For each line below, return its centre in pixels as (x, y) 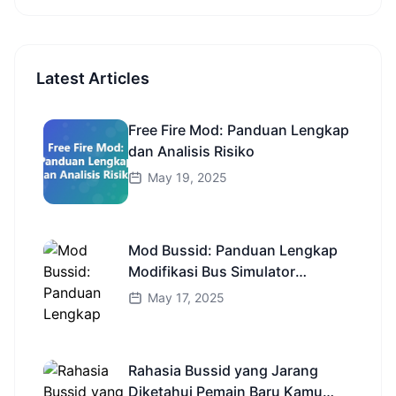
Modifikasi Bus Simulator (212, 271)
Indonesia (161, 293)
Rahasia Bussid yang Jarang (223, 370)
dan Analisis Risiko (191, 151)
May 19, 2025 (187, 177)
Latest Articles (93, 78)
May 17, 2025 (186, 297)
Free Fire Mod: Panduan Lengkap (239, 130)
